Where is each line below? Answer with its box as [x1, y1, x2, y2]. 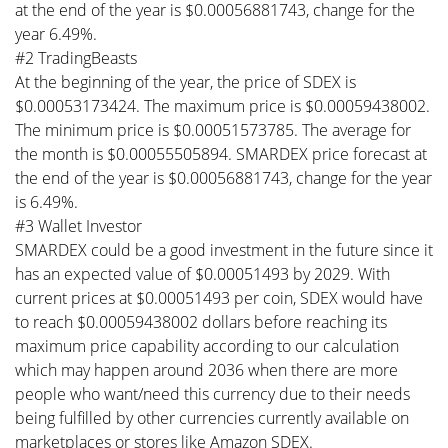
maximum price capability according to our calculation [15, 334, 399, 357]
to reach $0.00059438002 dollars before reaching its [15, 310, 387, 333]
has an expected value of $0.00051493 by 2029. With [15, 262, 390, 285]
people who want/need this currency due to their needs [15, 382, 410, 405]
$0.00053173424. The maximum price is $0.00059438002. [15, 94, 430, 117]
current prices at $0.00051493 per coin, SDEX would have [15, 286, 423, 309]
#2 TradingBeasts [15, 46, 137, 69]
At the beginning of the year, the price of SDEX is [15, 70, 356, 93]
